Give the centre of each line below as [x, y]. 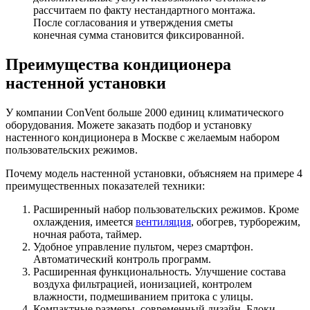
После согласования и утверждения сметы [133, 23]
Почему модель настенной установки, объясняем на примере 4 [154, 173]
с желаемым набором [230, 137]
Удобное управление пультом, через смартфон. [143, 246]
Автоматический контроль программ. [122, 259]
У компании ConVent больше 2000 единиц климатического [145, 112]
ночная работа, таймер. [88, 234]
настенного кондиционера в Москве [93, 137]
